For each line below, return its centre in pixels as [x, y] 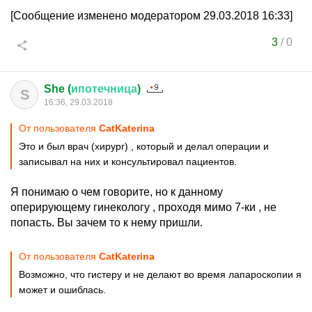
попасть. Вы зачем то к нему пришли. [107, 223]
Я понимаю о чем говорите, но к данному [117, 192]
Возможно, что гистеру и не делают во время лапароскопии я [160, 274]
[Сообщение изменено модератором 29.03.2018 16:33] [151, 16]
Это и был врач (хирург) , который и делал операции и [144, 146]
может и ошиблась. [62, 290]
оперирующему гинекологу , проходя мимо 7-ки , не [143, 207]
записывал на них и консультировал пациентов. [128, 162]
